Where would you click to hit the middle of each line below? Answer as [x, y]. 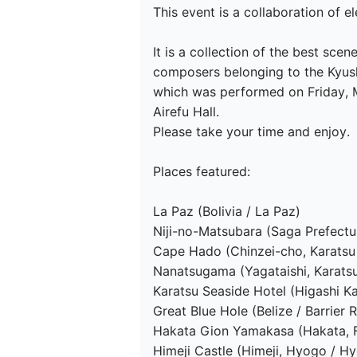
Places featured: [202, 172]
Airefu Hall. [186, 112]
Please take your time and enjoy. [251, 132]
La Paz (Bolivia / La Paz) [227, 212]
